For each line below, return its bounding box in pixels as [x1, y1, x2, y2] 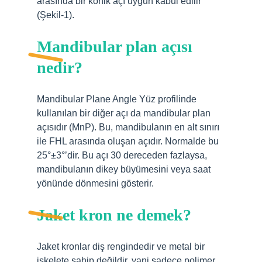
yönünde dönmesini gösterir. [37, 178, 154, 188]
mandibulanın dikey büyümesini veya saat [37, 164, 211, 174]
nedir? [37, 58, 82, 77]
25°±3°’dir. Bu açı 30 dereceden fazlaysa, [37, 150, 207, 160]
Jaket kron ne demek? [37, 206, 191, 224]
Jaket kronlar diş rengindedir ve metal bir [37, 242, 205, 251]
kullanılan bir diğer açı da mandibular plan [37, 108, 211, 118]
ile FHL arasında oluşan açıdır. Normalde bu [37, 136, 219, 146]
